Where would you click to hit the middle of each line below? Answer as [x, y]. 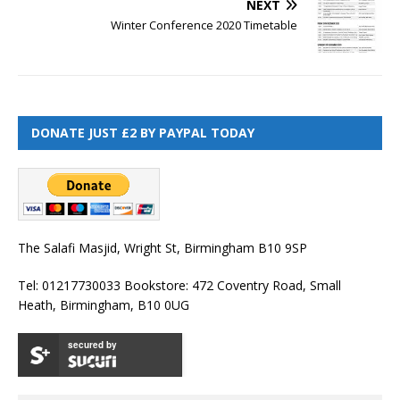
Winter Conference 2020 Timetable [204, 25]
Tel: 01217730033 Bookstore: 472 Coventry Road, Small [179, 286]
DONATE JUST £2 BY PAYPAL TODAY [143, 133]
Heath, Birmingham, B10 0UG [104, 305]
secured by [92, 345]
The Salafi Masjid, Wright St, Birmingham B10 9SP [162, 248]
